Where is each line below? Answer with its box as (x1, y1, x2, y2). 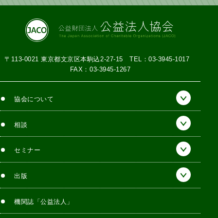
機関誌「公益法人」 (14, 198, 73, 206)
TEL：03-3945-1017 (129, 55, 197, 63)
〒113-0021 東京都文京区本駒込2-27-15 (4, 55, 130, 63)
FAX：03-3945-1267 (70, 65, 131, 73)
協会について (14, 95, 54, 103)
